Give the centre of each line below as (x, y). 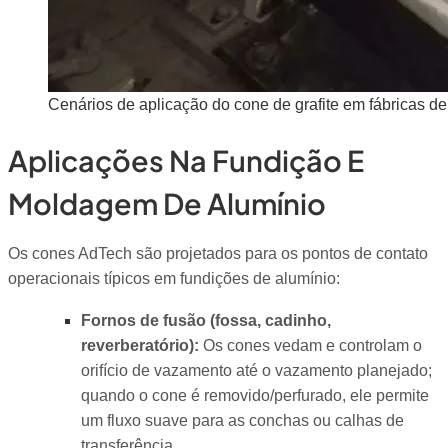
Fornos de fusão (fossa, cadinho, (205, 320)
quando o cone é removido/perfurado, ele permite (254, 395)
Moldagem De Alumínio (167, 202)
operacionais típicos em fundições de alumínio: (174, 279)
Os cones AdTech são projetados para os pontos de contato (218, 254)
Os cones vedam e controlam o (310, 345)
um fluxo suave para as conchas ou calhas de (242, 420)
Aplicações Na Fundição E (186, 159)
